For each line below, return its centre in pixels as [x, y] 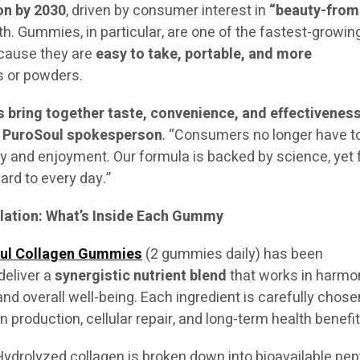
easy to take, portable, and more [204, 54]
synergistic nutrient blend [141, 276]
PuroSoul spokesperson [83, 135]
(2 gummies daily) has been [233, 254]
